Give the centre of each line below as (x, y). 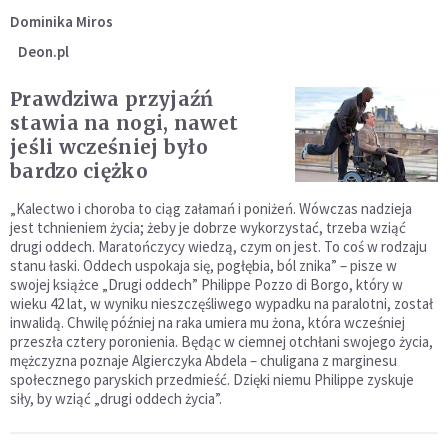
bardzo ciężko (79, 171)
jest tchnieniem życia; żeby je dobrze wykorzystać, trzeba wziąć (208, 228)
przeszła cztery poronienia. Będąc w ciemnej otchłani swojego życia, (221, 342)
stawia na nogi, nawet (124, 123)
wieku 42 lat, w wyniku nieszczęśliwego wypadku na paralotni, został (221, 304)
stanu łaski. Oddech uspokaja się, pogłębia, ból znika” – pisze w (203, 266)
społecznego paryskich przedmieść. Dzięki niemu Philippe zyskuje (212, 380)
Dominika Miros (61, 22)
